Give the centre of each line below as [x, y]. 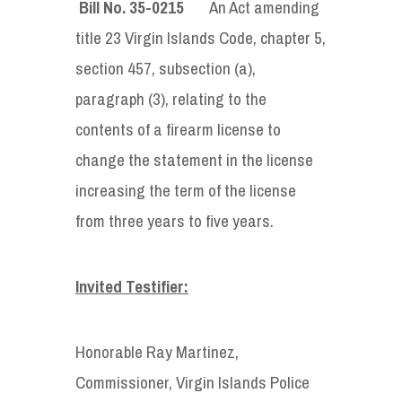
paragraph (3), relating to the [171, 98]
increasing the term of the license [186, 190]
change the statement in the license [194, 159]
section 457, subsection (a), [166, 68]
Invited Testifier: [132, 286]
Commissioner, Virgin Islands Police [192, 382]
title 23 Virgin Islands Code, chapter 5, [201, 37]
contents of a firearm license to [178, 129]
